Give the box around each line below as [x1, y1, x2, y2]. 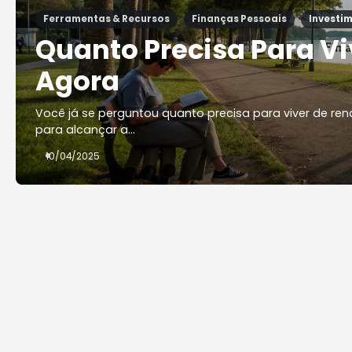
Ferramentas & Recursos [43, 12, 170, 25]
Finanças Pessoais [192, 12, 287, 25]
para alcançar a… [35, 121, 135, 137]
